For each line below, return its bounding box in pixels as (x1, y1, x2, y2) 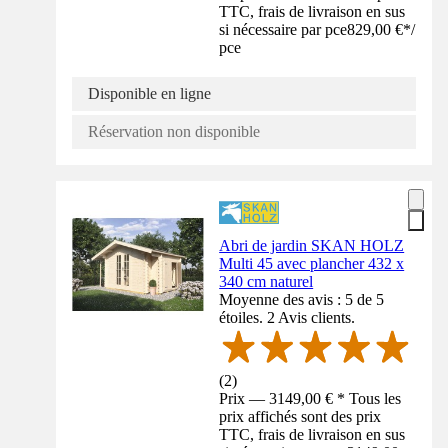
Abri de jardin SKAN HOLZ (219, 236, 405, 254)
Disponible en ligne (88, 84, 211, 102)
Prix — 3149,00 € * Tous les (219, 389, 402, 407)
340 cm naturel (219, 272, 314, 290)
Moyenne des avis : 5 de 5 (219, 290, 385, 308)
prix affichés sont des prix (219, 407, 382, 425)
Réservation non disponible (88, 122, 260, 140)
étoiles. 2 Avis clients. (219, 308, 356, 326)
